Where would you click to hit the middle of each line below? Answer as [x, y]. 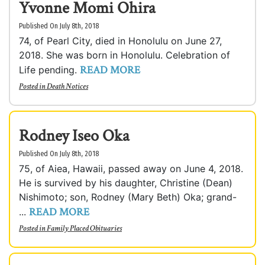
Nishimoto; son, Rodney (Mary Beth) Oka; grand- [128, 197]
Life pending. [49, 70]
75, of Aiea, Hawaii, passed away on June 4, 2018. [131, 169]
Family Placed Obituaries [84, 228]
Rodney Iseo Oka [74, 136]
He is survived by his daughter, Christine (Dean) [126, 183]
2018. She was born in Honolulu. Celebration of [125, 55]
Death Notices [67, 86]
